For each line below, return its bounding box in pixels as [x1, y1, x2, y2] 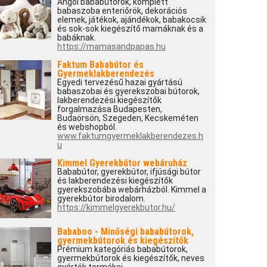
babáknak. [57, 33, 96, 42]
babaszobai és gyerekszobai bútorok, [57, 86, 200, 96]
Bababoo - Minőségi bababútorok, [57, 226, 194, 237]
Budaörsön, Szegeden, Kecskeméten [57, 113, 198, 123]
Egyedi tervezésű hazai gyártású [57, 77, 182, 87]
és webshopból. [57, 122, 117, 132]
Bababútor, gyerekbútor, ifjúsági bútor [57, 167, 201, 176]
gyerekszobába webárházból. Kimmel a [57, 185, 206, 194]
